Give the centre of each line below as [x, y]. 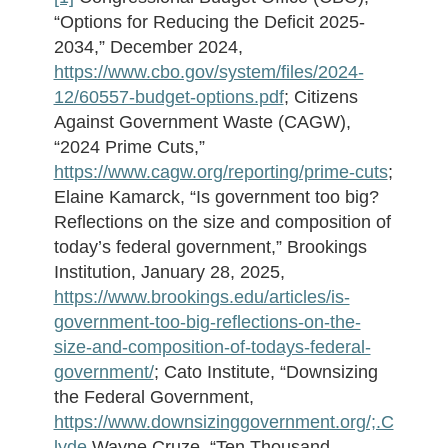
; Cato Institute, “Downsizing [265, 372]
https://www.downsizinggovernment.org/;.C [223, 422]
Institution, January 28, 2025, [169, 272]
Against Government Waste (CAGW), [202, 122]
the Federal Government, [153, 397]
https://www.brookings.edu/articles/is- [201, 297]
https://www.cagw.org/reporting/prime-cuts [220, 172]
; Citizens [320, 97]
